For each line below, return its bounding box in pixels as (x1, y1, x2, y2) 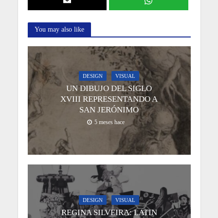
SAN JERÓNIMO (79, 105, 139, 115)
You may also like (34, 25, 84, 34)
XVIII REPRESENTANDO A (60, 94, 158, 104)
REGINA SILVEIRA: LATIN (61, 207, 157, 217)
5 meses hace (94, 119, 125, 126)
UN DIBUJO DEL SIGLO (66, 84, 152, 93)
